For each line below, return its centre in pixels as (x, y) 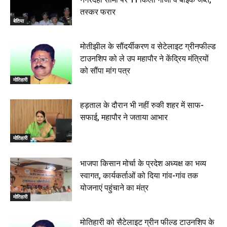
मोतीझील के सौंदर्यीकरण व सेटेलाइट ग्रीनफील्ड (148, 46)
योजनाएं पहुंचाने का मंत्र (115, 188)
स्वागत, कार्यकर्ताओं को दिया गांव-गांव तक (139, 176)
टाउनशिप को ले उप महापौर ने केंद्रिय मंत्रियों (145, 58)
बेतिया (18, 21)
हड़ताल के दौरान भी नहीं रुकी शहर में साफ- (142, 105)
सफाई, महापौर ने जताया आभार (124, 117)
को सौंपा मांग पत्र (105, 70)
